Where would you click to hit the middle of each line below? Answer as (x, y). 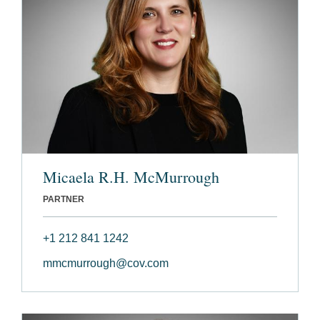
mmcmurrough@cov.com (106, 264)
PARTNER (64, 200)
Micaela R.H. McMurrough (131, 177)
